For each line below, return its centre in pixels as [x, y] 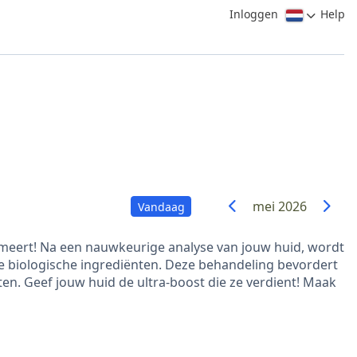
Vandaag [161, 206]
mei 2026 [280, 206]
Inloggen [253, 14]
